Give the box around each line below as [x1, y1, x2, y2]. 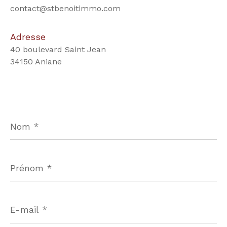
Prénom [10, 154, 39, 163]
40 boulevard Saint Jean [10, 44, 106, 54]
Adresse [10, 31, 46, 42]
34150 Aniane [10, 56, 62, 66]
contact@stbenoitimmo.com [10, 3, 121, 13]
